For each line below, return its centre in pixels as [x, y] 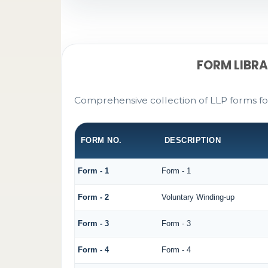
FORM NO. [101, 141]
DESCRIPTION [193, 141]
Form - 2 [93, 197]
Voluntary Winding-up [198, 197]
